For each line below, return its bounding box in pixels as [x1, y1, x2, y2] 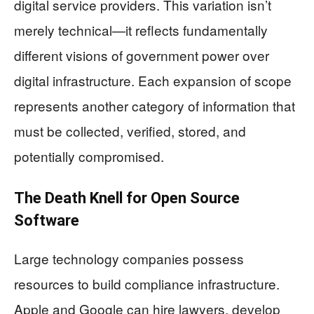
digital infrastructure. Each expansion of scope [14, 71, 292, 90]
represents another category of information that [14, 96, 295, 116]
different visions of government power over [14, 46, 269, 65]
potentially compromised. [14, 146, 164, 166]
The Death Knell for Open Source [14, 189, 240, 207]
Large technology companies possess [14, 249, 244, 268]
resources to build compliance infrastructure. [14, 274, 280, 294]
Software [14, 212, 79, 230]
